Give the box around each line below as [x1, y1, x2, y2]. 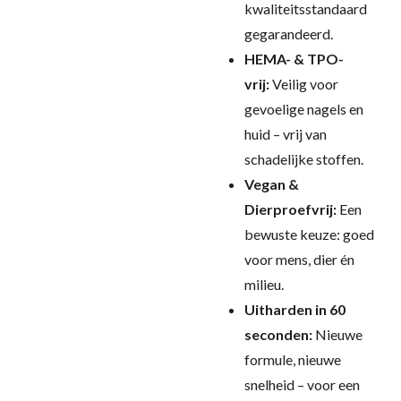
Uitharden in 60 [244, 301, 346, 318]
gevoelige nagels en [244, 100, 363, 117]
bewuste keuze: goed [244, 226, 374, 243]
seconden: [244, 326, 312, 343]
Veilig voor [272, 75, 338, 92]
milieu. [244, 276, 284, 293]
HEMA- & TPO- [244, 50, 344, 67]
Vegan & [244, 175, 299, 192]
